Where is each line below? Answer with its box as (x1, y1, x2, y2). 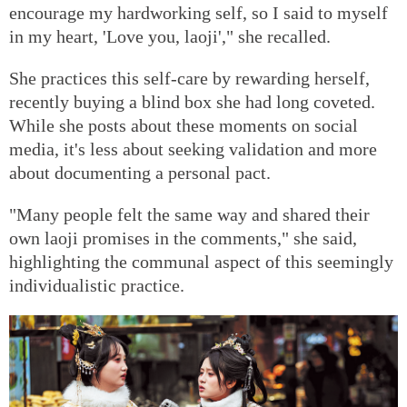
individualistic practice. (9, 274, 184, 295)
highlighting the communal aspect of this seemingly (9, 251, 393, 272)
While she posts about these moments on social (9, 114, 358, 135)
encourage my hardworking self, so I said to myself (9, 2, 388, 23)
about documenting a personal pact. (9, 162, 271, 183)
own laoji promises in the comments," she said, (9, 227, 357, 248)
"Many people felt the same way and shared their (9, 203, 370, 224)
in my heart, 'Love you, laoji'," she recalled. (9, 25, 331, 46)
